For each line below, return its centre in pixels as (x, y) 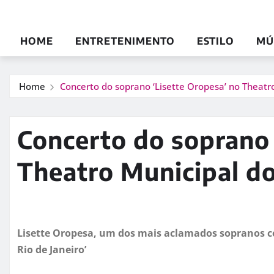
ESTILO (216, 41)
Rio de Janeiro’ (52, 249)
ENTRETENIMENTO (125, 41)
